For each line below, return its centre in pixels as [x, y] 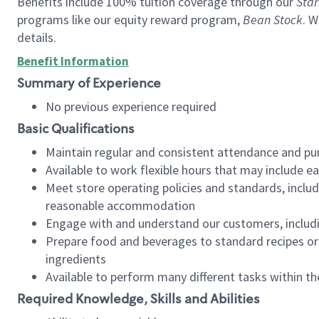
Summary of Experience [89, 83]
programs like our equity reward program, [130, 20]
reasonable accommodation [120, 205]
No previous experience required [132, 106]
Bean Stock [273, 20]
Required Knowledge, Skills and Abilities [140, 299]
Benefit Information [73, 61]
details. [38, 37]
